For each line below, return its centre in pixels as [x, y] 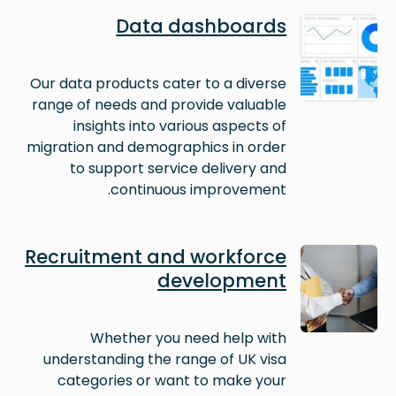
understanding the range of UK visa [165, 359]
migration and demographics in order [157, 147]
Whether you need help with [189, 338]
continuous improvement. [199, 189]
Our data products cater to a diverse [159, 83]
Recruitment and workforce [156, 256]
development [222, 280]
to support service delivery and [179, 168]
